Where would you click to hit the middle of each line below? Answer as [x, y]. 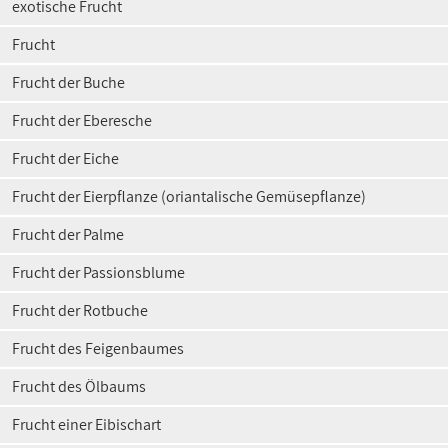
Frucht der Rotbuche [80, 310]
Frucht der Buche [68, 82]
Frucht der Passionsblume [98, 272]
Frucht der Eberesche [82, 120]
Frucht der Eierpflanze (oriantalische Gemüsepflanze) [189, 196]
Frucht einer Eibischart [86, 424]
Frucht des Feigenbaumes [98, 348]
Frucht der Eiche [65, 158]
